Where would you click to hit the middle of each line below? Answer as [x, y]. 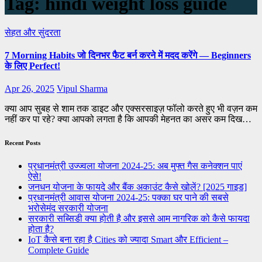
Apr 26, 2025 [30, 89]
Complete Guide [58, 250]
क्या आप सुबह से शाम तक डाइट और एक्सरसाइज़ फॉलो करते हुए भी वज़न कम [131, 109]
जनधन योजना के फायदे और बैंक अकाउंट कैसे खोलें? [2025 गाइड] [137, 187]
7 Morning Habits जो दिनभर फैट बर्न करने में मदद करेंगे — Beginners [128, 56]
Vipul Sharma [82, 89]
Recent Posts [23, 143]
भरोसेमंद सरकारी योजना [68, 208]
